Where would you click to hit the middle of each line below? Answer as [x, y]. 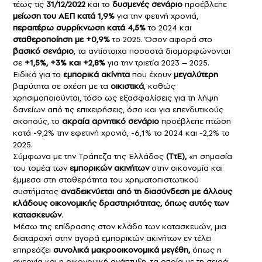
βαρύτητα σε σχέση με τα [62, 86]
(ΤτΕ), [176, 156]
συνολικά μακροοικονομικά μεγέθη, [120, 250]
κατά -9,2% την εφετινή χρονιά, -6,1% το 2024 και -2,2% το [121, 133]
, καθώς [160, 86]
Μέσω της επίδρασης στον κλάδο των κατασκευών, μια [120, 227]
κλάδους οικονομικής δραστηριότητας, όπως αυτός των [121, 203]
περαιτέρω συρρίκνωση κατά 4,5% [79, 28]
